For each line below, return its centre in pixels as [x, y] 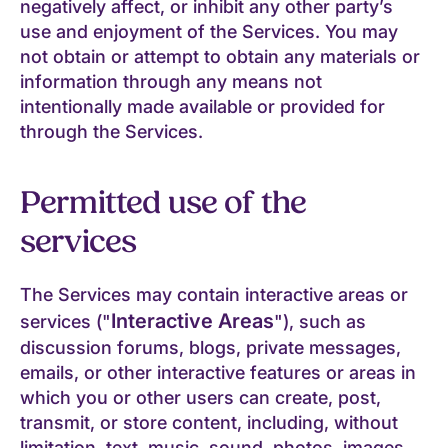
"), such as [320, 321]
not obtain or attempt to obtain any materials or [220, 56]
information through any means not [171, 81]
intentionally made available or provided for [202, 106]
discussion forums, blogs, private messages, [210, 347]
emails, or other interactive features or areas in [218, 372]
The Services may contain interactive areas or [214, 294]
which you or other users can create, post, [200, 397]
